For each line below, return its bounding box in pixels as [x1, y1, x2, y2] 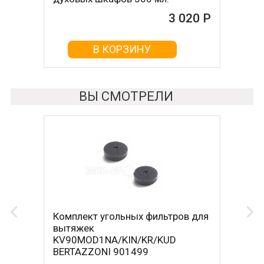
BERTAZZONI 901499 [52, 246, 148, 258]
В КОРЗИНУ [93, 43, 151, 56]
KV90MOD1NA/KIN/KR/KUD [52, 234, 176, 246]
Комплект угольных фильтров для [52, 210, 209, 223]
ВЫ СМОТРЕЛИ [79, 89, 173, 104]
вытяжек [52, 222, 94, 235]
